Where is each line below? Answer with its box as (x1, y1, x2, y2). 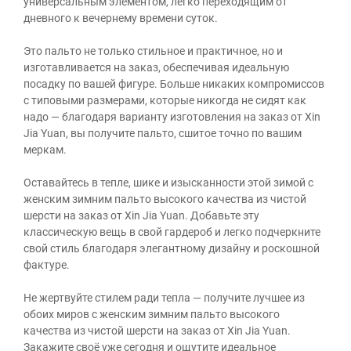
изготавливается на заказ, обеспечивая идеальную (24, 61, 289, 74)
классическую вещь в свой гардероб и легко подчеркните (24, 226, 320, 239)
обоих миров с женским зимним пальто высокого (24, 308, 280, 321)
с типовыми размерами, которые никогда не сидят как (24, 94, 306, 107)
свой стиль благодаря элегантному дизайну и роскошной (24, 242, 320, 255)
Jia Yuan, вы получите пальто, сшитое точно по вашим (24, 127, 302, 140)
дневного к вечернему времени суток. (24, 12, 218, 25)
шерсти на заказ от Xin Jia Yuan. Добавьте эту (24, 209, 259, 223)
